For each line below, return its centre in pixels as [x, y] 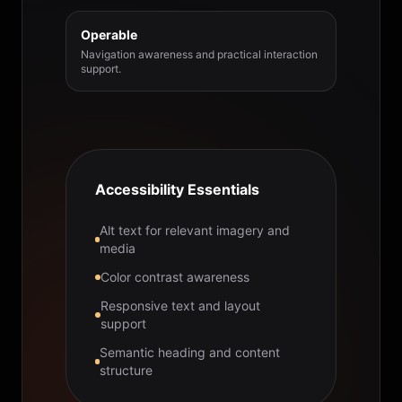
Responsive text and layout [180, 306]
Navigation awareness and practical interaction [199, 55]
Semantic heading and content [190, 353]
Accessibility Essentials [177, 190]
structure [127, 371]
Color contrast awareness [175, 277]
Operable [109, 35]
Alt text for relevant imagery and [195, 231]
